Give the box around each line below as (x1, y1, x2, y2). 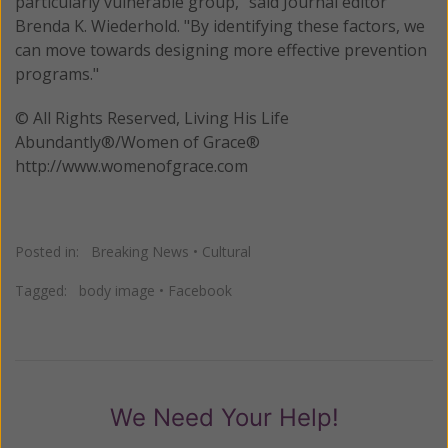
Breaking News (91, 241, 189, 261)
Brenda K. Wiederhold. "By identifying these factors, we (15, 14, 425, 37)
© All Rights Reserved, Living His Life (15, 106, 289, 129)
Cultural (202, 241, 251, 261)
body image (79, 280, 155, 300)
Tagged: (15, 280, 79, 300)
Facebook (168, 280, 232, 300)
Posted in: (15, 241, 91, 261)
